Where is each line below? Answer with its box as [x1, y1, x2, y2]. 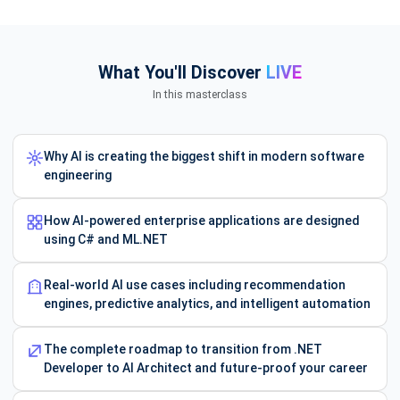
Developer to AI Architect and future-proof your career [44, 360, 368, 375]
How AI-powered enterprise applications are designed [44, 212, 360, 228]
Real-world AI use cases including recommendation [44, 277, 346, 292]
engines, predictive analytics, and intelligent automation [44, 296, 371, 311]
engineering [44, 167, 112, 182]
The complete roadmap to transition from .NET [44, 341, 322, 356]
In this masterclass [153, 87, 247, 101]
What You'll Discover [98, 62, 266, 84]
